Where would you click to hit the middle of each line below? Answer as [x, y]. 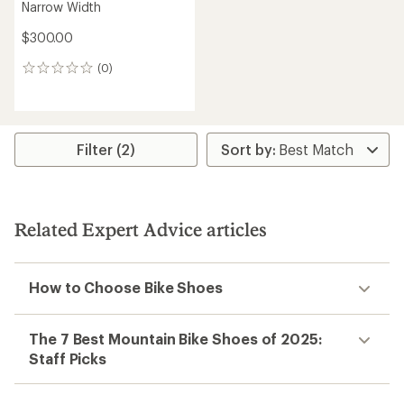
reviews [46, 87]
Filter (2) [106, 149]
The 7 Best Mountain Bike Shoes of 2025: [175, 339]
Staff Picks [68, 358]
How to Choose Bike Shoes [126, 287]
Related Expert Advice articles [141, 229]
